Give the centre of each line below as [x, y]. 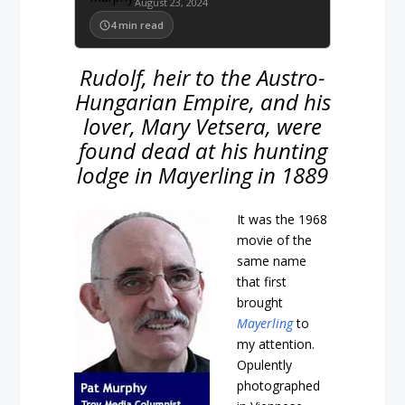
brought [260, 303]
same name [272, 261]
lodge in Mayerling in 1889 [202, 175]
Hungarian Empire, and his [202, 102]
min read [141, 25]
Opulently [265, 365]
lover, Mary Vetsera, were [202, 126]
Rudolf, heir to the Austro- [202, 77]
